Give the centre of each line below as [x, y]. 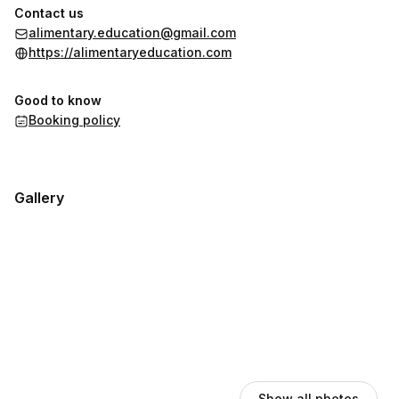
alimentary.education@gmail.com [132, 33]
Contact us [49, 13]
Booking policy [74, 120]
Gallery [39, 198]
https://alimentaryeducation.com [130, 52]
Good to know [58, 100]
